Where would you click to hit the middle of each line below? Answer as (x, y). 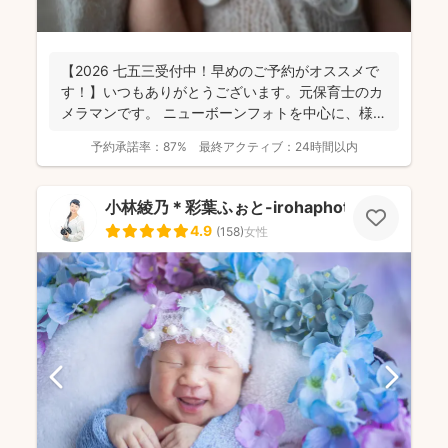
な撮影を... (95, 134)
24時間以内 (326, 147)
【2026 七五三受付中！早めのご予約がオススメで (220, 71)
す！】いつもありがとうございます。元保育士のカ (222, 92)
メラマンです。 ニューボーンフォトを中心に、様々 (224, 113)
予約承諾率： (126, 147)
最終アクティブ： (246, 147)
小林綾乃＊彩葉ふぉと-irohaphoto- (236, 207)
